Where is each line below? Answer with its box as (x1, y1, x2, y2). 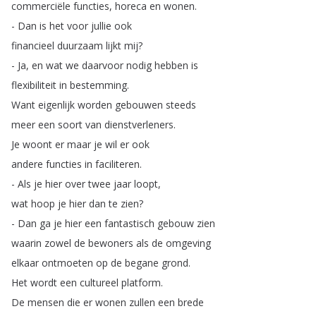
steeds (166, 98, 196, 111)
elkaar (11, 256, 39, 269)
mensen (28, 296, 64, 309)
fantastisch (104, 217, 154, 230)
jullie (91, 19, 111, 32)
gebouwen (115, 98, 163, 111)
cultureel (80, 276, 119, 289)
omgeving (166, 236, 211, 250)
